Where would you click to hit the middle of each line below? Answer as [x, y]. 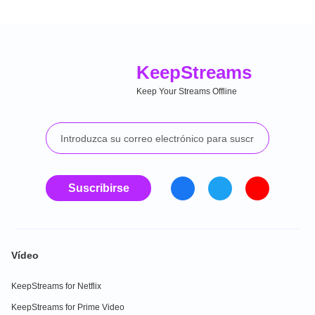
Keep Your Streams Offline [186, 91]
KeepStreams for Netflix [56, 286]
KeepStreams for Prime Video [68, 307]
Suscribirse [98, 188]
